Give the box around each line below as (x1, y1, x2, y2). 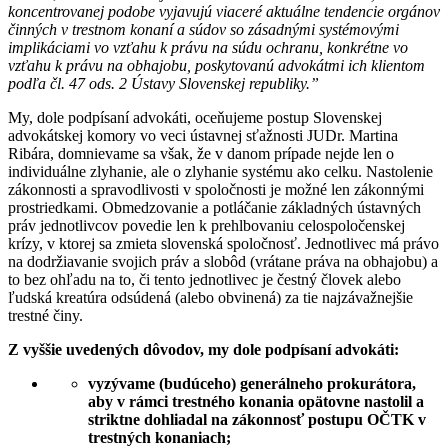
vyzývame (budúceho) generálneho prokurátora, (88, 374, 416, 392)
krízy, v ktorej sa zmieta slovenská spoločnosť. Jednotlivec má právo (8, 234, 439, 252)
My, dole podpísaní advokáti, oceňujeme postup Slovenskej (8, 108, 382, 126)
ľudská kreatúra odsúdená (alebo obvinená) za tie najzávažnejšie (8, 288, 413, 306)
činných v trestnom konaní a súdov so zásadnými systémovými (8, 20, 399, 38)
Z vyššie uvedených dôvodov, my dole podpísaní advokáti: (8, 340, 399, 358)
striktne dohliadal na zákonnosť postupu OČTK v (88, 410, 426, 428)
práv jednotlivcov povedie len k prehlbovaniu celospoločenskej (8, 216, 405, 234)
